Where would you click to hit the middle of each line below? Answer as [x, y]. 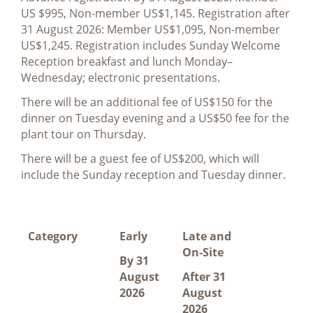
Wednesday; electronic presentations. [122, 77]
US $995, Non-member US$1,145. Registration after [155, 13]
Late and [207, 236]
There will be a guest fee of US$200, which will [140, 158]
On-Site [203, 252]
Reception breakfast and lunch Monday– [127, 61]
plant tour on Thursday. [83, 134]
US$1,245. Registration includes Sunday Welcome [151, 45]
